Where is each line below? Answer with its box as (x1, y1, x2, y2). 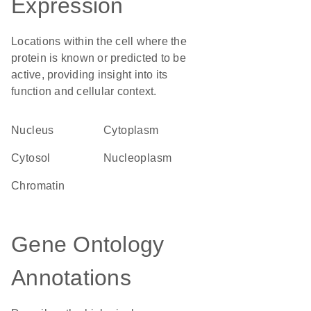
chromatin (19, 180, 65, 192)
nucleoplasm (112, 152, 172, 164)
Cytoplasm (112, 124, 159, 136)
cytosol (19, 152, 51, 164)
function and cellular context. (11, 85, 157, 97)
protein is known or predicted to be (11, 52, 186, 64)
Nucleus (19, 124, 54, 136)
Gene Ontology (11, 232, 165, 257)
